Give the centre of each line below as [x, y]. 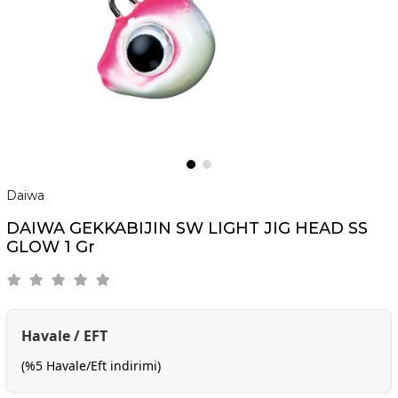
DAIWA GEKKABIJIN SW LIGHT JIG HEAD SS [187, 228]
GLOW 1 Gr [50, 247]
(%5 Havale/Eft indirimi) [91, 365]
